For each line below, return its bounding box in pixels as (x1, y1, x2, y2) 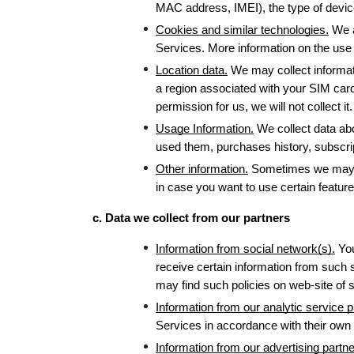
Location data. (156, 64, 228, 77)
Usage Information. (156, 122, 254, 135)
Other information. (156, 163, 248, 175)
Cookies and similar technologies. (156, 24, 329, 36)
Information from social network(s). (156, 243, 335, 255)
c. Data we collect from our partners (92, 212, 290, 224)
